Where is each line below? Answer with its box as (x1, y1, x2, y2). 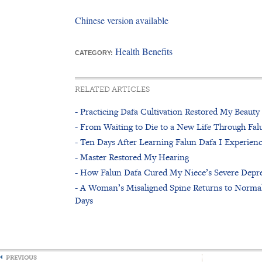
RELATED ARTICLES (75, 85, 150, 94)
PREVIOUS (6, 254, 37, 261)
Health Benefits (115, 45, 173, 57)
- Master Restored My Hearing (75, 151, 189, 163)
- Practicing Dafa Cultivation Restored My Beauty (75, 105, 260, 118)
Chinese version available (75, 14, 168, 26)
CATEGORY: (75, 49, 113, 56)
